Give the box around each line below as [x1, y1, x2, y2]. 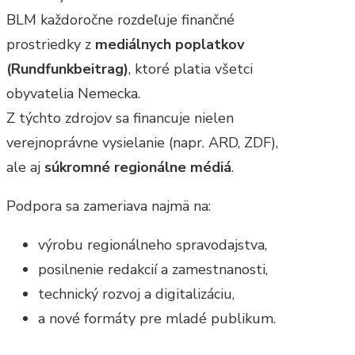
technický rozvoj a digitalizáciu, [38, 284, 235, 304]
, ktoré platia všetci [128, 59, 253, 79]
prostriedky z [6, 35, 95, 55]
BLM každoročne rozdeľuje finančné [6, 10, 235, 30]
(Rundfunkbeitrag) [6, 59, 128, 79]
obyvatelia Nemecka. [6, 84, 140, 104]
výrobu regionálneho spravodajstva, [38, 235, 267, 255]
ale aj [6, 158, 44, 177]
